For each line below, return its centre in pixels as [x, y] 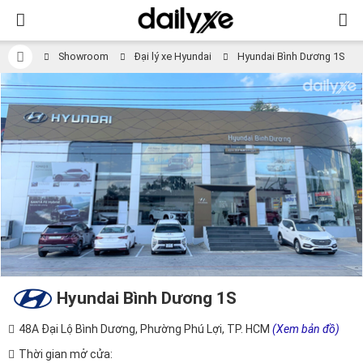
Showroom [83, 56]
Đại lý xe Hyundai [173, 56]
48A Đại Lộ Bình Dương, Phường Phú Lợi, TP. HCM [145, 329]
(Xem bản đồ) [306, 329]
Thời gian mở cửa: [66, 354]
